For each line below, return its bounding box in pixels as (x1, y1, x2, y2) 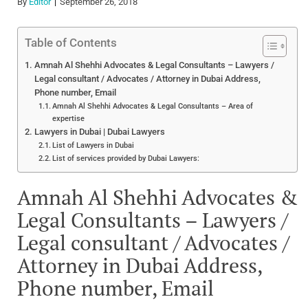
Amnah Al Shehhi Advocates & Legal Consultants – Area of (52, 100, 254, 111)
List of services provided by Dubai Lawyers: (52, 153, 200, 163)
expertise (52, 113, 85, 123)
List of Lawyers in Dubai (52, 140, 135, 150)
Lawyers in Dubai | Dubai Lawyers (34, 126, 165, 137)
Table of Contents (25, 35, 117, 49)
